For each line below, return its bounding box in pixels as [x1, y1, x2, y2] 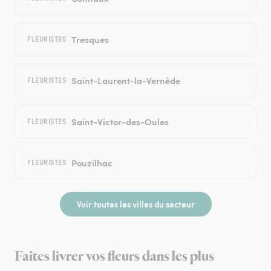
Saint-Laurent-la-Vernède [71, 74, 180, 87]
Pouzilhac [71, 156, 113, 169]
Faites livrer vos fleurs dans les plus [15, 247, 214, 267]
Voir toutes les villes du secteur [76, 198, 195, 211]
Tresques [71, 33, 109, 46]
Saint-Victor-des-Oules [71, 115, 169, 128]
